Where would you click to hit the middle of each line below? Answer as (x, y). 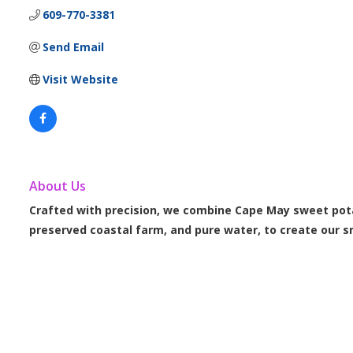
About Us (57, 186)
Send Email (74, 47)
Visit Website (81, 80)
